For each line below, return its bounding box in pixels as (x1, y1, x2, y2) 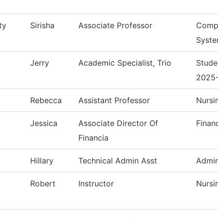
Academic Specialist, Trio (78, 58, 171, 68)
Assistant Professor (78, 95, 150, 106)
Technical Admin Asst (78, 156, 157, 166)
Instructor (78, 179, 114, 189)
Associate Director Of (78, 118, 158, 128)
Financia (78, 133, 109, 143)
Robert (30, 179, 55, 189)
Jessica (30, 118, 57, 128)
